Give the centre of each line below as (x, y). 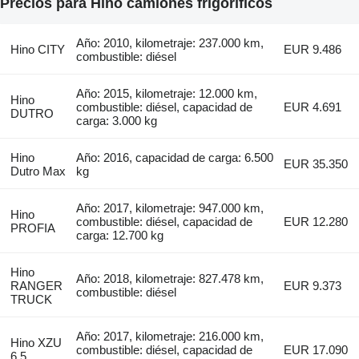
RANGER (36, 285)
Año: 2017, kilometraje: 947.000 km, (170, 208)
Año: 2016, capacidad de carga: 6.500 (175, 157)
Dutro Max (38, 171)
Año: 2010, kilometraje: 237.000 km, (170, 42)
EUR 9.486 (313, 49)
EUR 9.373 (313, 285)
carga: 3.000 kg (117, 120)
